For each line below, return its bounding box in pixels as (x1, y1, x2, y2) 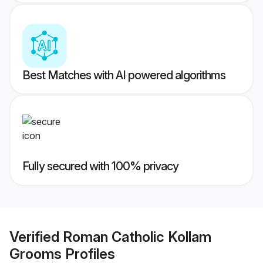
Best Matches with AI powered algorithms (22, 68, 225, 83)
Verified (9, 228, 63, 245)
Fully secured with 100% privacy (22, 159, 178, 174)
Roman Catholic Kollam (63, 228, 211, 245)
